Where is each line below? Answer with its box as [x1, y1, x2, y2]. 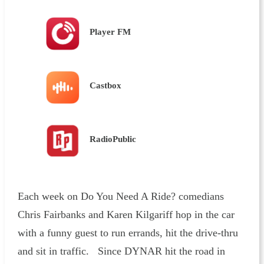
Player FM [89, 26, 131, 37]
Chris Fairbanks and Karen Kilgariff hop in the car [18, 209, 235, 221]
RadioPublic [89, 133, 136, 144]
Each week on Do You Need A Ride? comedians [18, 190, 225, 203]
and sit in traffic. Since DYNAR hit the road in [18, 245, 226, 258]
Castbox [89, 80, 121, 90]
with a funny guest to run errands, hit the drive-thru [18, 227, 239, 239]
